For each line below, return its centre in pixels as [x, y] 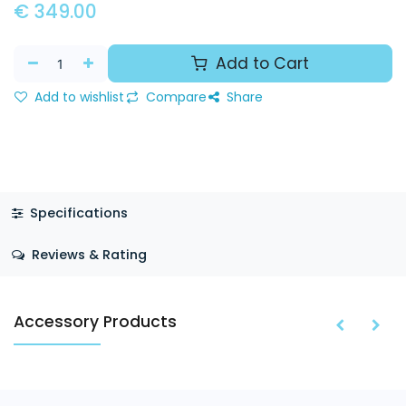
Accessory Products [95, 322]
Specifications [77, 213]
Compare [174, 97]
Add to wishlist [77, 97]
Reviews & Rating [87, 255]
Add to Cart [260, 63]
